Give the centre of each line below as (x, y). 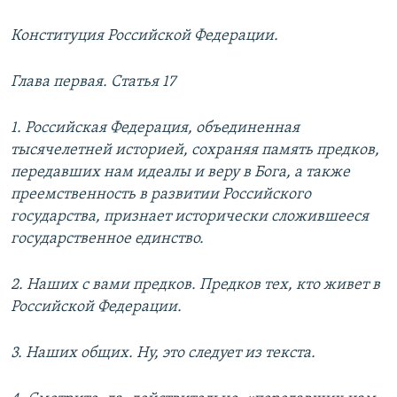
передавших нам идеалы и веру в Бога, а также (180, 173)
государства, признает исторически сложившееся (190, 217)
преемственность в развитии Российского (161, 195)
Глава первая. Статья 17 (93, 82)
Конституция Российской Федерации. (144, 36)
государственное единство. (107, 239)
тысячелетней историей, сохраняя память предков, (195, 151)
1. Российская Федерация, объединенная (155, 128)
